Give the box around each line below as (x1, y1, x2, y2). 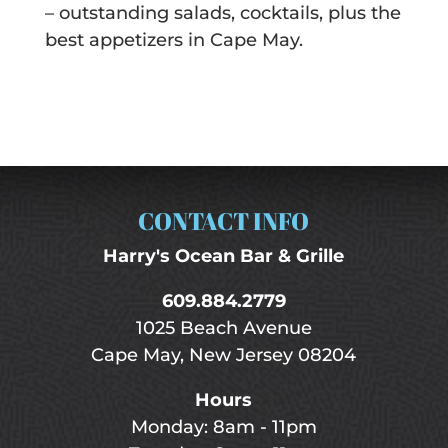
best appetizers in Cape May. (44, 28, 303, 51)
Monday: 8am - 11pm (130, 415, 317, 438)
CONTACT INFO (138, 204, 310, 237)
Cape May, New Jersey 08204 (91, 343, 357, 366)
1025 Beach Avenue (135, 316, 312, 339)
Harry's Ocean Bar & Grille (103, 244, 345, 267)
